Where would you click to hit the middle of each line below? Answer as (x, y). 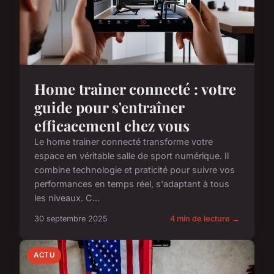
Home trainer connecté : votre (135, 88)
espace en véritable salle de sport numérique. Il (131, 155)
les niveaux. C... (67, 198)
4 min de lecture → (205, 218)
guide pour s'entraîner (109, 107)
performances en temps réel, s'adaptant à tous (132, 183)
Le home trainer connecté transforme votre (124, 141)
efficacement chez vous (112, 125)
